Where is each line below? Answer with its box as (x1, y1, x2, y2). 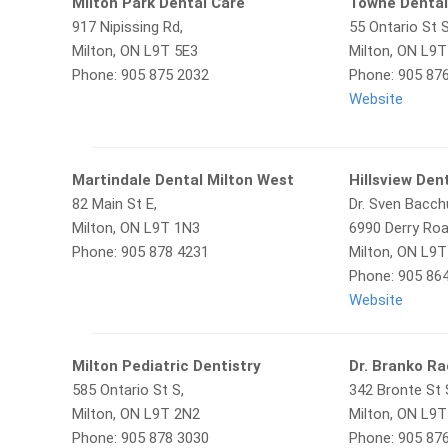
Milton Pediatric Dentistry (72, 357, 261, 375)
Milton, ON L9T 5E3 (72, 42, 198, 60)
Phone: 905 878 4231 (72, 243, 209, 261)
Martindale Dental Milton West (72, 171, 294, 189)
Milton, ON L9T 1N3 (72, 219, 200, 237)
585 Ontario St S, (72, 381, 184, 399)
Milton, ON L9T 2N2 (72, 405, 200, 423)
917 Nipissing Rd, (72, 18, 183, 36)
